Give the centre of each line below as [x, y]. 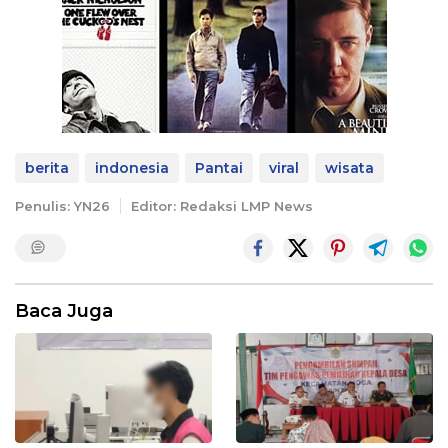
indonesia [132, 167]
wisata [349, 167]
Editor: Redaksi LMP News [222, 205]
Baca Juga [64, 310]
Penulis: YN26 [62, 205]
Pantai [219, 167]
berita [47, 167]
